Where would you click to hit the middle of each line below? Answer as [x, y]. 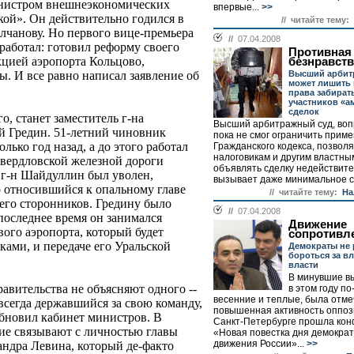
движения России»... [259, 344]
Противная [320, 52]
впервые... [236, 7]
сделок [304, 111]
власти [303, 265]
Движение [318, 224]
